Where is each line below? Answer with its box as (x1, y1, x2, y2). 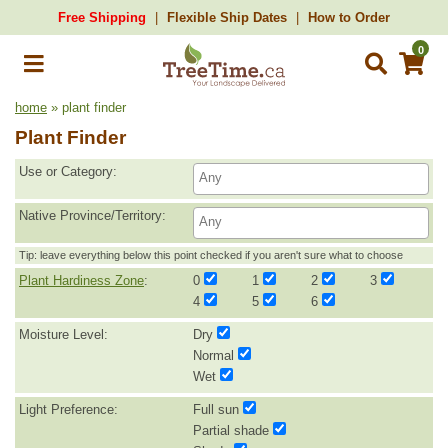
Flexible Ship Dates (167, 10, 287, 25)
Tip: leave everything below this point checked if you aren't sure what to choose (19, 249, 403, 261)
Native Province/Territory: (19, 208, 166, 223)
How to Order (308, 10, 390, 25)
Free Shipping (58, 10, 146, 25)
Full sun (193, 402, 240, 417)
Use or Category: (19, 164, 117, 179)
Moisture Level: (19, 327, 108, 342)
